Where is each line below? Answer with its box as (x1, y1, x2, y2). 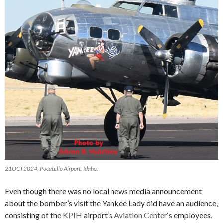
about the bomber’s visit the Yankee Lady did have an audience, (5, 198, 218, 208)
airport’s (82, 210, 114, 220)
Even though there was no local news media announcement (5, 186, 202, 196)
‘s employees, (167, 210, 212, 220)
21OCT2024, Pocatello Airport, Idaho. (5, 165, 98, 173)
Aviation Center (114, 210, 167, 220)
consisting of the (5, 210, 63, 220)
